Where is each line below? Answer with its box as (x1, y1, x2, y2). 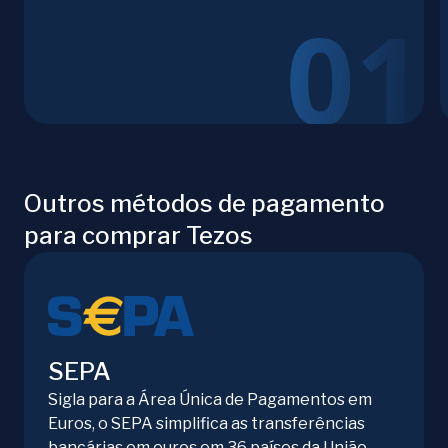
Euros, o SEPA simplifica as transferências (48, 414, 365, 434)
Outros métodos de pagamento (24, 189, 385, 219)
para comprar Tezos (24, 221, 253, 251)
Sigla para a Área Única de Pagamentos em (48, 390, 372, 410)
